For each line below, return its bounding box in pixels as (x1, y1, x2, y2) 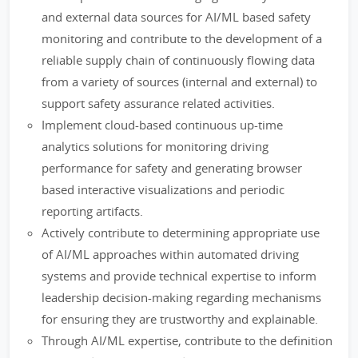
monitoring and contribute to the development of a (42, 30, 322, 46)
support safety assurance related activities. (42, 95, 275, 111)
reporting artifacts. (42, 203, 143, 219)
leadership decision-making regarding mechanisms (42, 289, 321, 305)
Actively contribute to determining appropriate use (42, 225, 320, 241)
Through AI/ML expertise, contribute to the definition (42, 332, 332, 348)
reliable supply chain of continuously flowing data (42, 52, 315, 68)
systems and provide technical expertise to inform (42, 268, 316, 284)
